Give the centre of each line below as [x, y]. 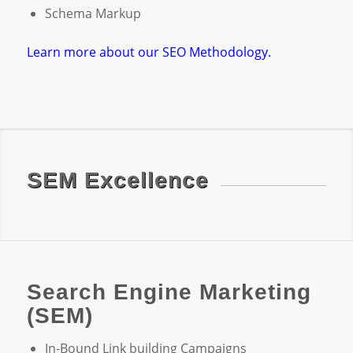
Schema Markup [93, 14]
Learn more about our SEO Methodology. [149, 52]
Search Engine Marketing [169, 292]
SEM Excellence [117, 180]
